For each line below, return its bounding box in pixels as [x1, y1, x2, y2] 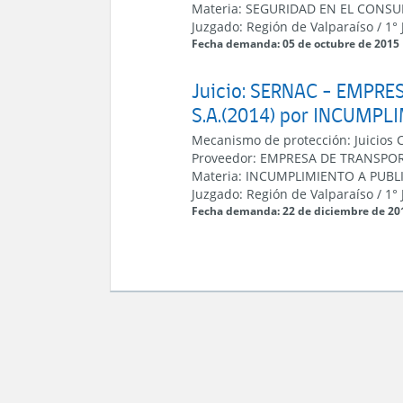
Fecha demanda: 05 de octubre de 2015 [192, 36, 400, 51]
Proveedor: [192, 149, 261, 166]
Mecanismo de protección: [192, 131, 355, 148]
